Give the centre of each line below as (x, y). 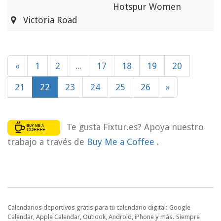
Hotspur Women (147, 7)
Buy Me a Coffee (122, 142)
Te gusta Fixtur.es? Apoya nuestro (135, 127)
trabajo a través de (47, 142)
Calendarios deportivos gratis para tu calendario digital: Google (99, 207)
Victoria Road (47, 20)
